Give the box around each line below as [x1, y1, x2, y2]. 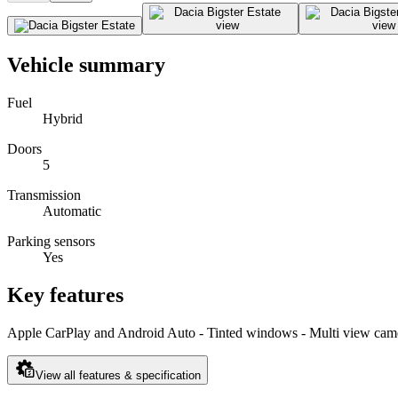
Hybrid [43, 111, 83, 127]
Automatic [43, 203, 101, 219]
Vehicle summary [7, 53, 165, 77]
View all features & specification [36, 369, 201, 383]
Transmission [7, 187, 81, 203]
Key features [7, 283, 123, 307]
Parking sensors [7, 234, 95, 250]
